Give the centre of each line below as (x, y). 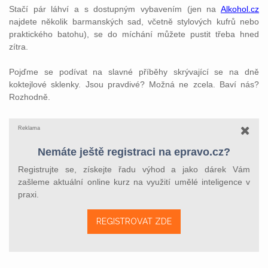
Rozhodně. (30, 97)
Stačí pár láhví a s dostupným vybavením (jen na (115, 9)
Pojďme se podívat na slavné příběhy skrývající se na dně (134, 72)
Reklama (29, 128)
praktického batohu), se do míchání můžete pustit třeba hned (134, 34)
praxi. (28, 194)
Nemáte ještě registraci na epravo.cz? (134, 152)
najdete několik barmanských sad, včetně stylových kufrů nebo (134, 22)
